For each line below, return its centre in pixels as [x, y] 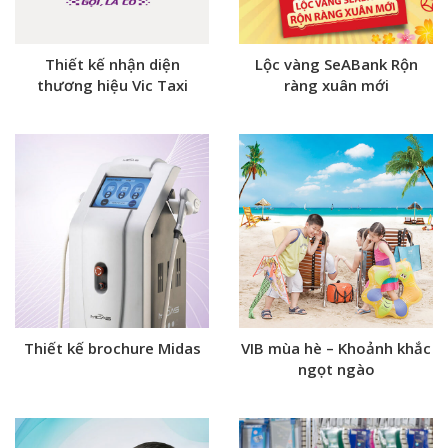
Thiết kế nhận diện [112, 64]
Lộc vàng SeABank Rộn [336, 64]
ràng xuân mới [336, 85]
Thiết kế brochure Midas [112, 348]
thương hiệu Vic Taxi [112, 85]
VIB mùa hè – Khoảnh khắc [336, 348]
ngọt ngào [336, 369]
